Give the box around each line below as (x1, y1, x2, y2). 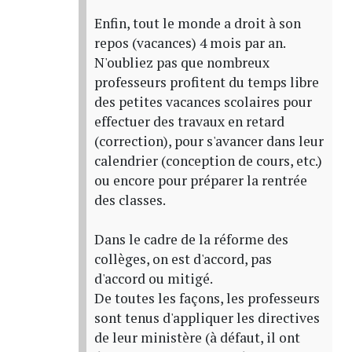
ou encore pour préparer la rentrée (93, 170, 307, 189)
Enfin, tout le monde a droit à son (93, 13, 301, 32)
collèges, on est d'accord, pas (93, 249, 272, 268)
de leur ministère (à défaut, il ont (93, 328, 300, 346)
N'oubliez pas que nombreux (93, 53, 269, 71)
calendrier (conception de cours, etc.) (93, 151, 322, 170)
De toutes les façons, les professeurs (93, 288, 320, 307)
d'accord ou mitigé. (93, 269, 213, 288)
